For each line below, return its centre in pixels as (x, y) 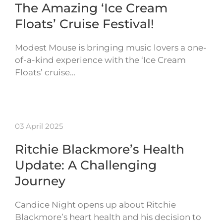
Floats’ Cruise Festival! (84, 24)
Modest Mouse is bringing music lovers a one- (111, 48)
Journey (40, 181)
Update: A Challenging (86, 165)
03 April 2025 (39, 126)
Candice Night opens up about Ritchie (95, 205)
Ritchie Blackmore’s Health (100, 149)
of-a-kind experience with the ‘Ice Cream (100, 60)
